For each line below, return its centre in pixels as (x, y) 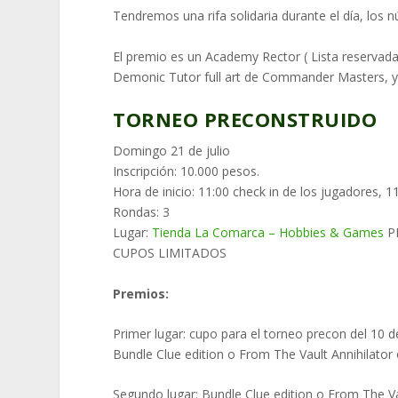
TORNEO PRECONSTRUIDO (245, 119)
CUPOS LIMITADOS (170, 253)
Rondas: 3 (142, 212)
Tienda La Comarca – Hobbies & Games (268, 233)
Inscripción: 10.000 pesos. (187, 171)
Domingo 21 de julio (172, 151)
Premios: (141, 293)
